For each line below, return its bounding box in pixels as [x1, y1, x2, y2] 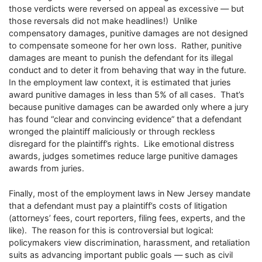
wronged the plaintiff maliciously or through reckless [9, 126, 215, 137]
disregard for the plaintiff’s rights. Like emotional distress [9, 139, 235, 149]
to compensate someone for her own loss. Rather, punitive [9, 40, 242, 51]
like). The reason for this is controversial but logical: [9, 225, 213, 235]
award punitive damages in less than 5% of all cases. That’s [9, 89, 244, 100]
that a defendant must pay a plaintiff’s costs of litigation [9, 200, 227, 211]
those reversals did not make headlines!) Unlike [9, 16, 197, 26]
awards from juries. [9, 163, 84, 174]
